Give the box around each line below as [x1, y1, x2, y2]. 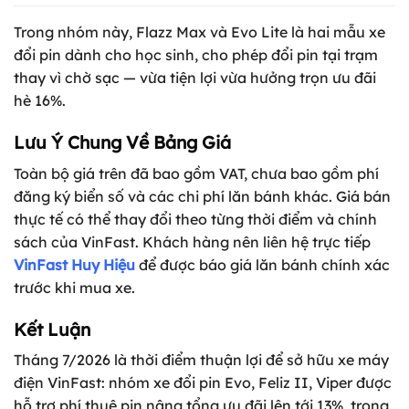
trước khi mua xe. [14, 278, 135, 297]
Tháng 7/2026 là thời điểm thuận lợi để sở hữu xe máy [14, 351, 389, 370]
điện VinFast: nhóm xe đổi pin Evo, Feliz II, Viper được [14, 373, 392, 393]
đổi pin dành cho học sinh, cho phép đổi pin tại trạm [14, 46, 378, 65]
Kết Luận [14, 318, 90, 341]
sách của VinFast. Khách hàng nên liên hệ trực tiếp [14, 232, 371, 251]
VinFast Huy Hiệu [14, 255, 135, 274]
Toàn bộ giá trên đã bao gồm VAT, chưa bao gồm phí [14, 163, 379, 183]
